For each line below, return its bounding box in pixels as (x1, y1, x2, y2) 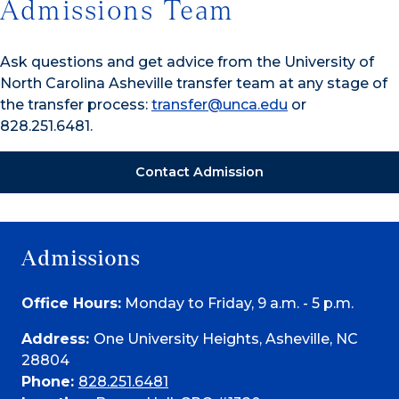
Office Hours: (21, 294, 121, 312)
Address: (21, 330, 94, 347)
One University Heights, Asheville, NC (94, 330, 358, 347)
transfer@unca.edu (151, 95, 288, 113)
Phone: (21, 372, 78, 390)
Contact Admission (135, 163, 264, 180)
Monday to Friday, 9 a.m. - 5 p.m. (121, 294, 354, 312)
